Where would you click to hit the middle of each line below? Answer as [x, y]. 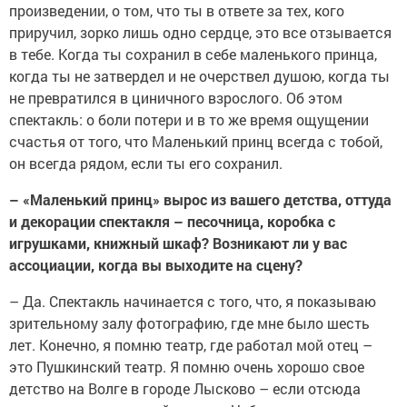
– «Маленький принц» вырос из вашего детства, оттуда [200, 200]
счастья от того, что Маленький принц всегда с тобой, [196, 142]
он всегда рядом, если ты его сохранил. [146, 164]
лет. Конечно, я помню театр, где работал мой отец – [191, 345]
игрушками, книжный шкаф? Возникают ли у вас [178, 243]
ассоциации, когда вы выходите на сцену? [156, 265]
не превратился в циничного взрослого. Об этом [176, 98]
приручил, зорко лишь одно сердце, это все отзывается [200, 33]
